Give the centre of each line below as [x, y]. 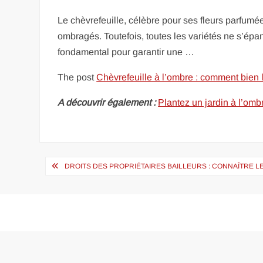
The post [77, 77]
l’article [67, 204]
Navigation [81, 166]
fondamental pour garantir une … [126, 52]
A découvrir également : [107, 102]
